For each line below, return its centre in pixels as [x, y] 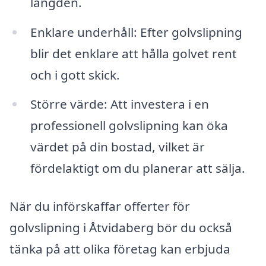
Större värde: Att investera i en [119, 104]
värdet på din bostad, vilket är [117, 147]
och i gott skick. [75, 75]
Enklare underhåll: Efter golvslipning [136, 32]
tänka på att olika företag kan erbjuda [120, 249]
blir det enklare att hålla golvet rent [133, 53]
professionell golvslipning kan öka [129, 126]
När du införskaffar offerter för [100, 206]
